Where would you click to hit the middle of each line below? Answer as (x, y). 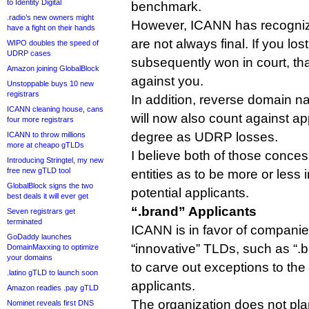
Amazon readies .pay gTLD (53, 288)
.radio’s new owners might (50, 17)
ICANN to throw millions (46, 134)
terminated (24, 221)
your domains (30, 257)
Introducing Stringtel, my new (55, 160)
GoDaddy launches (39, 237)
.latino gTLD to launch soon (52, 272)
